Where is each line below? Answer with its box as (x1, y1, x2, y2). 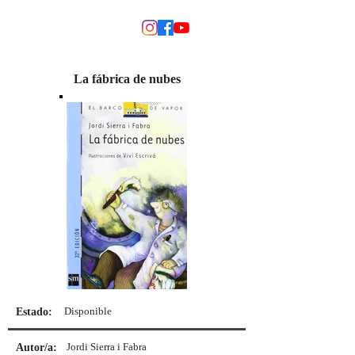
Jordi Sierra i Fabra (67, 341, 147, 353)
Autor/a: (16, 342, 57, 353)
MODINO (8, 10, 92, 48)
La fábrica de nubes (73, 72, 181, 86)
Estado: (16, 306, 52, 318)
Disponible (64, 305, 112, 317)
